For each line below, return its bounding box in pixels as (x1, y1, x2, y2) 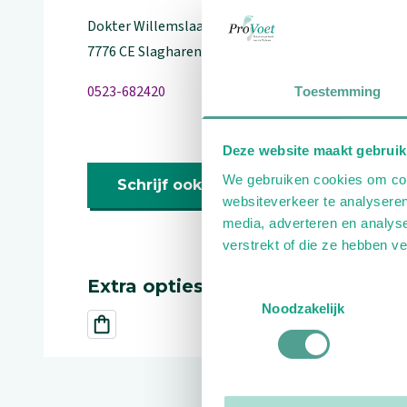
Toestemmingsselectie (201, 279, 335, 295)
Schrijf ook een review (117, 176, 294, 194)
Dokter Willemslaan (87, 16, 212, 36)
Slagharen (138, 42, 202, 62)
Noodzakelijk (262, 300, 345, 316)
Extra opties (87, 275, 203, 297)
